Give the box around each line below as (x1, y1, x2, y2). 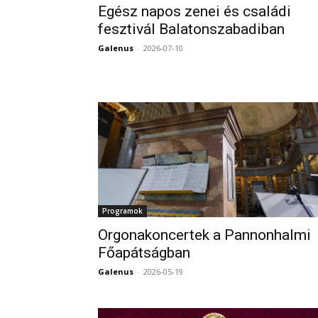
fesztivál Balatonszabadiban (98, 21, 285, 38)
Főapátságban (98, 244, 190, 261)
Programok (102, 206, 143, 216)
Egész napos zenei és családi (98, 3, 291, 20)
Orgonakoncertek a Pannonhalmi (98, 226, 311, 243)
